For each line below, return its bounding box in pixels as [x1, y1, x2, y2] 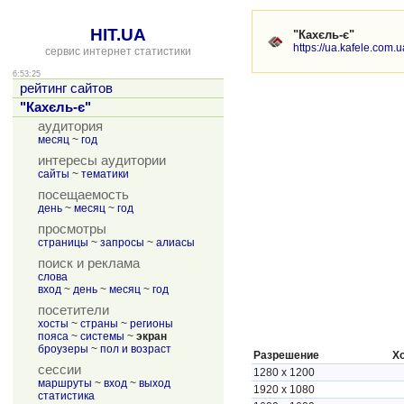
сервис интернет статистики [45, 45, 191, 58]
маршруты [38, 377, 92, 390]
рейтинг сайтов [20, 81, 113, 96]
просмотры [38, 222, 106, 236]
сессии [38, 363, 81, 377]
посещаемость [38, 188, 129, 202]
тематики [81, 168, 129, 180]
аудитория [38, 119, 103, 133]
